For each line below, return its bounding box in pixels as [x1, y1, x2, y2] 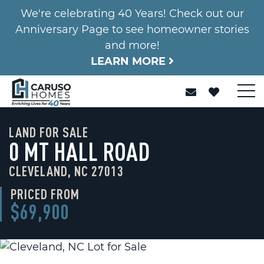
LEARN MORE [90, 55, 169, 68]
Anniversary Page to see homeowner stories [15, 23, 249, 36]
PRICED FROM [11, 186, 80, 202]
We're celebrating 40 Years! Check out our [20, 7, 244, 20]
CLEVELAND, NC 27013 [9, 163, 124, 179]
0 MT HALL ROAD [9, 137, 150, 166]
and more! [104, 39, 160, 52]
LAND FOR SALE [9, 124, 88, 140]
